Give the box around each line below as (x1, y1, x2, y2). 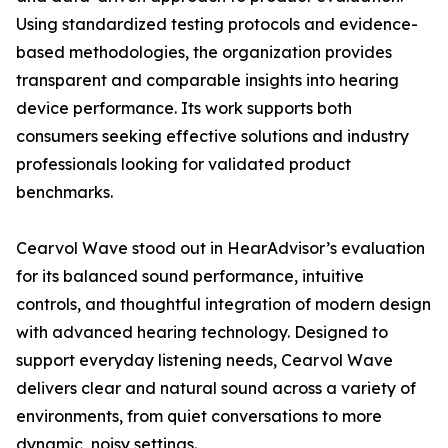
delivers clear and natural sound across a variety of (16, 378, 416, 398)
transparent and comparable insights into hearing (16, 70, 399, 90)
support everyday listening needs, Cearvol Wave (16, 350, 393, 370)
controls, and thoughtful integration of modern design (16, 294, 431, 314)
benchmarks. (16, 182, 113, 202)
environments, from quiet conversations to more (16, 406, 382, 426)
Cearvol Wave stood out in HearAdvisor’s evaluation (16, 238, 425, 258)
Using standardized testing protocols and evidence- (16, 14, 418, 34)
